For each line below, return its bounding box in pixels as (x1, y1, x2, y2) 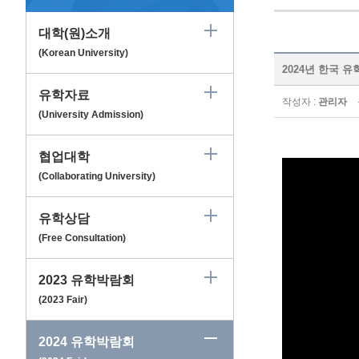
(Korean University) (38, 47, 128, 59)
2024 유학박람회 (38, 335, 135, 349)
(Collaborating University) (38, 171, 155, 183)
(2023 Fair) (38, 294, 87, 306)
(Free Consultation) (38, 232, 126, 244)
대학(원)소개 (38, 26, 111, 41)
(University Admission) (38, 109, 143, 121)
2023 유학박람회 (38, 273, 135, 288)
